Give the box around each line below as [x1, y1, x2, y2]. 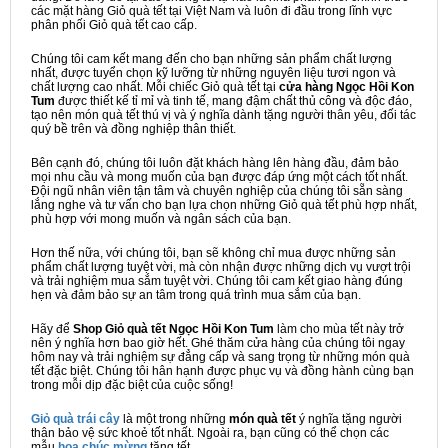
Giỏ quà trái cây [31, 412, 120, 426]
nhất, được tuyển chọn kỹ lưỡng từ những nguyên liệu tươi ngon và [31, 66, 396, 80]
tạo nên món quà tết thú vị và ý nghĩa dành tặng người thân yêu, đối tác [31, 108, 416, 122]
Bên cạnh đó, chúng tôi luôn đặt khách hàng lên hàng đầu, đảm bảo [31, 156, 399, 170]
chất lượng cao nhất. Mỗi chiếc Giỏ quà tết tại [31, 80, 279, 94]
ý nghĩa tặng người [299, 412, 402, 426]
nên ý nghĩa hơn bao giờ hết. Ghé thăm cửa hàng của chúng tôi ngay [31, 336, 405, 350]
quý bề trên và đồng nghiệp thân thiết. [31, 122, 236, 136]
